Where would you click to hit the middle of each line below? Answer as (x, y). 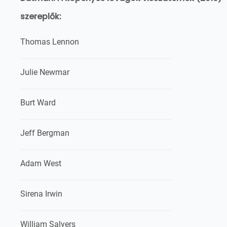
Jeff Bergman (45, 133)
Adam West (41, 163)
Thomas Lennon (50, 42)
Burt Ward (38, 103)
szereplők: (41, 16)
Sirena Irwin (41, 194)
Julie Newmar (45, 72)
